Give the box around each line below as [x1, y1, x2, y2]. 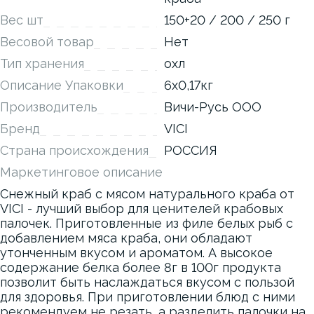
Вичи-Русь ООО [164, 100, 261, 114]
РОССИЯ [164, 143, 217, 158]
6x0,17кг [164, 78, 213, 93]
